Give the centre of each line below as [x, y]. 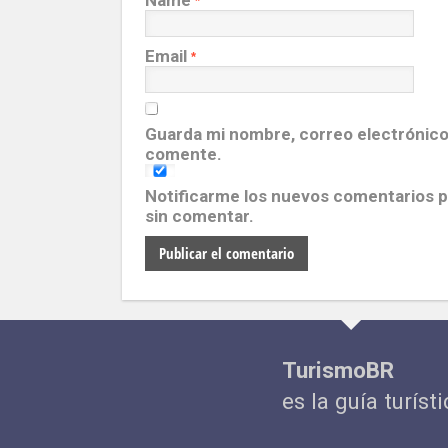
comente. [183, 154]
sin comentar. [199, 216]
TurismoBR [338, 370]
